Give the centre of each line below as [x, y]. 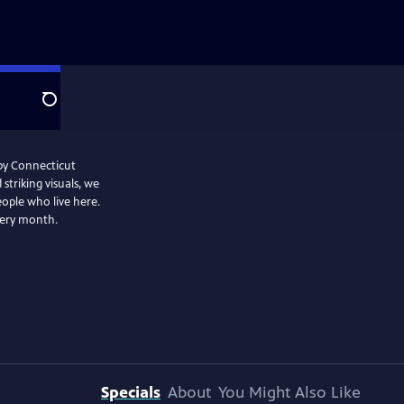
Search [64, 109]
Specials [131, 392]
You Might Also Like [289, 392]
